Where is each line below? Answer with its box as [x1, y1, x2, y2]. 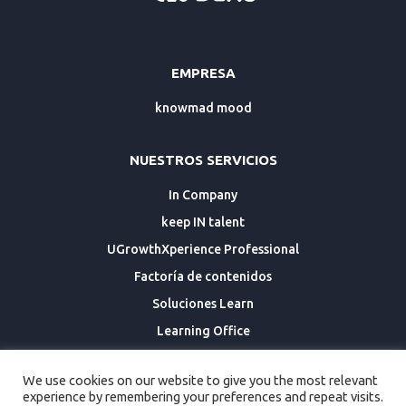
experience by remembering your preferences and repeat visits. [23, 389, 383, 404]
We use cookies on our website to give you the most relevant [23, 372, 378, 388]
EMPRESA [170, 65, 236, 82]
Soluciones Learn [152, 296, 254, 312]
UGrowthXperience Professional [107, 242, 299, 257]
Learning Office [156, 324, 250, 339]
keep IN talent [161, 215, 245, 230]
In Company [169, 188, 237, 203]
